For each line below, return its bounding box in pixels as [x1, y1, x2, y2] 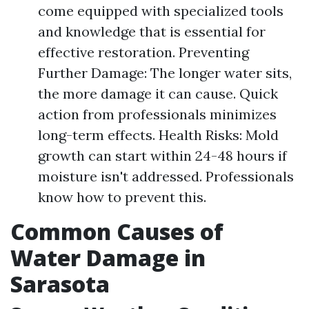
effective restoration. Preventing [38, 43, 249, 61]
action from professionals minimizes [38, 106, 277, 123]
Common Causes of [10, 217, 223, 246]
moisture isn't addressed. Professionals [38, 168, 294, 185]
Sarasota [10, 269, 110, 299]
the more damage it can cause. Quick [38, 85, 278, 102]
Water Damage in [10, 243, 206, 272]
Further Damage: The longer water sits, [38, 64, 292, 81]
